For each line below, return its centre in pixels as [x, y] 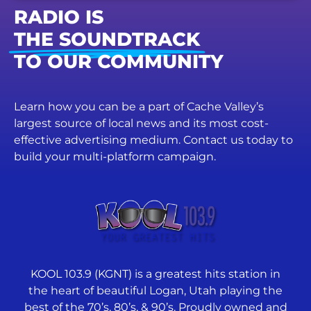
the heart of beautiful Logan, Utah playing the [155, 291]
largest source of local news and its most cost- [141, 123]
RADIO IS [59, 17]
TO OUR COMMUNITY [119, 61]
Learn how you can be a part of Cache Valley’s [139, 106]
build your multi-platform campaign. [115, 156]
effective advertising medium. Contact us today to [153, 140]
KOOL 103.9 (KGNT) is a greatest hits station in [155, 274]
